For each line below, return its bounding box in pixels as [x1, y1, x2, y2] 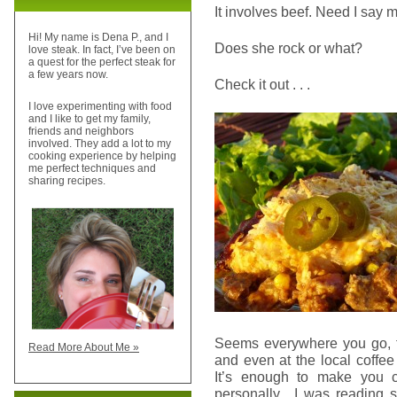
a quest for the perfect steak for [28, 56, 175, 69]
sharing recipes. [28, 175, 105, 188]
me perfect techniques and [28, 162, 156, 175]
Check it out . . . [214, 76, 310, 92]
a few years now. [28, 68, 108, 82]
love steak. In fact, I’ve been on [28, 43, 175, 57]
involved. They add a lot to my [28, 137, 171, 151]
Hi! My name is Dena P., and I [28, 31, 168, 44]
